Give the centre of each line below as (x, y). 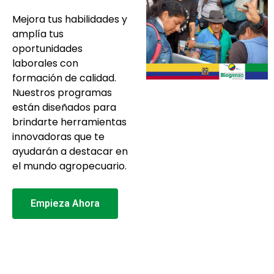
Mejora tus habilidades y (70, 20)
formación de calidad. (64, 78)
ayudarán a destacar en (70, 152)
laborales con (45, 64)
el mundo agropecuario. (69, 166)
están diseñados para (64, 108)
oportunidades (47, 49)
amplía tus (38, 34)
